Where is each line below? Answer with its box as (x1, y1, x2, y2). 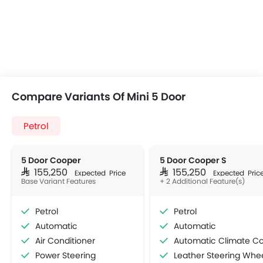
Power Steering (35, 249, 96, 261)
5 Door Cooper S (160, 154, 227, 166)
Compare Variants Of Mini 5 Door (12, 89, 186, 104)
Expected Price (75, 169, 126, 176)
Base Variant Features (21, 176, 96, 186)
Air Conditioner (35, 235, 95, 247)
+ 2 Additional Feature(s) (160, 176, 245, 186)
